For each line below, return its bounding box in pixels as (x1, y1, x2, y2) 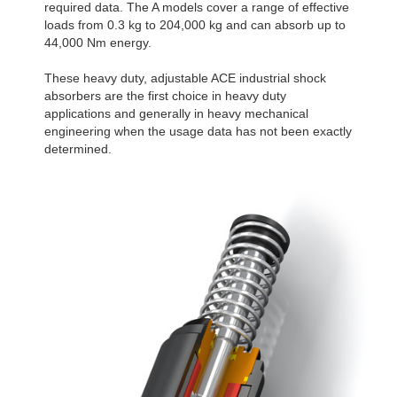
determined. (44, 142, 112, 157)
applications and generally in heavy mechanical (44, 106, 308, 121)
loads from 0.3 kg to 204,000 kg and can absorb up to (44, 18, 346, 33)
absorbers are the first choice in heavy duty (44, 89, 286, 104)
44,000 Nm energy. (44, 35, 152, 51)
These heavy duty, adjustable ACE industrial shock (44, 71, 326, 86)
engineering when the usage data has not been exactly (44, 124, 352, 139)
